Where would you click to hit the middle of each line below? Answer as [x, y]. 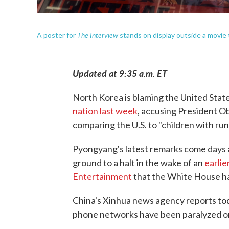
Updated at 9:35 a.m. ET [120, 73]
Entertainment [102, 176]
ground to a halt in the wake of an [139, 163]
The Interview [98, 35]
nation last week [105, 111]
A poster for [57, 35]
